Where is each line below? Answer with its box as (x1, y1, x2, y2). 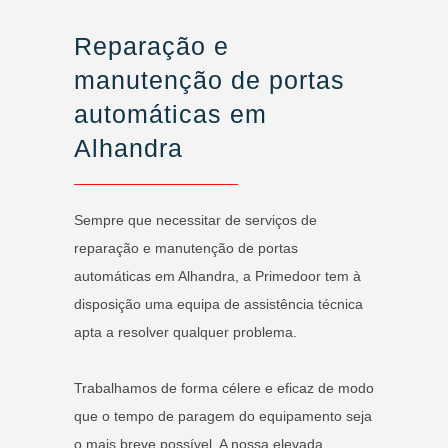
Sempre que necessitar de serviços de (74, 211, 317, 228)
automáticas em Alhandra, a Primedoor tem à (74, 267, 361, 284)
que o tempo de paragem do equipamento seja (74, 407, 372, 424)
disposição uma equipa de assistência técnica (74, 295, 363, 312)
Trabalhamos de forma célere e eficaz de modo (74, 379, 374, 396)
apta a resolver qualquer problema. (74, 323, 297, 340)
